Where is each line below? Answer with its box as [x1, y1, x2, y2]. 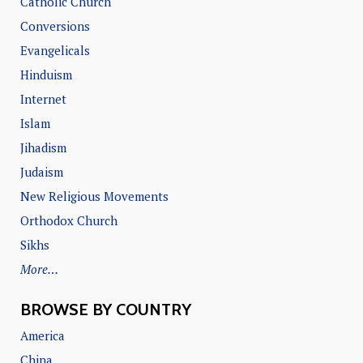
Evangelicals [20, 42, 90, 59]
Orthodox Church [20, 212, 117, 229]
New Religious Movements [20, 188, 169, 205]
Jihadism [20, 139, 66, 156]
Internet [20, 91, 66, 108]
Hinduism [20, 66, 72, 83]
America [20, 327, 65, 344]
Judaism [20, 164, 63, 181]
